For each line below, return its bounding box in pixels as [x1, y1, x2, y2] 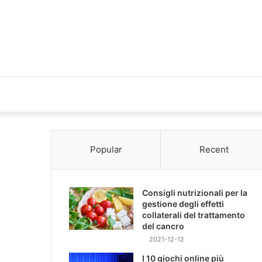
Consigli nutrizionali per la [142, 188, 247, 198]
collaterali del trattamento [142, 210, 245, 220]
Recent [199, 144, 229, 155]
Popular [89, 144, 122, 155]
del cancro [142, 221, 184, 231]
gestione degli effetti [142, 199, 224, 209]
